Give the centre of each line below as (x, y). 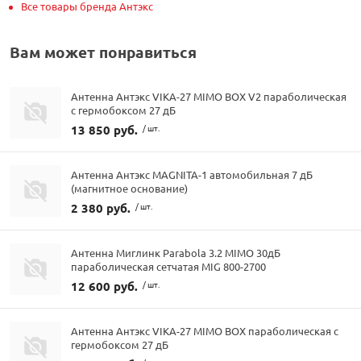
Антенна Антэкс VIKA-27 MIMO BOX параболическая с (205, 331)
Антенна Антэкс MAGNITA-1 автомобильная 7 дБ (192, 175)
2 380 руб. (101, 208)
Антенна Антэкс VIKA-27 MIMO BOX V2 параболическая (209, 97)
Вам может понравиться (103, 52)
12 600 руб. (104, 286)
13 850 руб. (104, 130)
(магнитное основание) (129, 189)
